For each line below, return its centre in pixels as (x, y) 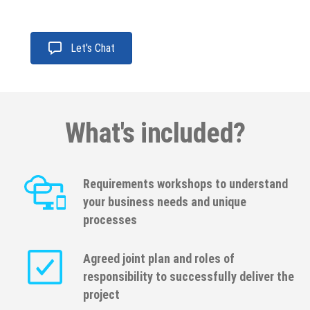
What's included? (155, 133)
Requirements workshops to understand (185, 183)
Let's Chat (93, 48)
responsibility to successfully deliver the (189, 276)
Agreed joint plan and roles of (159, 258)
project (101, 294)
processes (110, 219)
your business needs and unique (165, 201)
